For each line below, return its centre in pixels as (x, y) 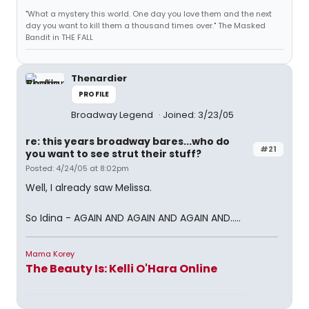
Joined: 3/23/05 (198, 115)
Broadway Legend (113, 115)
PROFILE (94, 94)
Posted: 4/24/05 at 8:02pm (77, 168)
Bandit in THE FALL (59, 37)
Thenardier (99, 78)
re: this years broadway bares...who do (128, 141)
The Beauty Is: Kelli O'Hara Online (121, 269)
